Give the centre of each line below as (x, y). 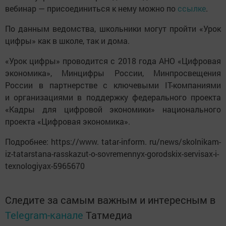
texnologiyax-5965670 (45, 166)
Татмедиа (109, 215)
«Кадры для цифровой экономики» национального (113, 109)
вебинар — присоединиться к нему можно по (91, 9)
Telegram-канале (44, 215)
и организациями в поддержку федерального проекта (113, 97)
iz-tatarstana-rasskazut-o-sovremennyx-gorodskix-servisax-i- (112, 154)
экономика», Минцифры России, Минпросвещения (113, 73)
